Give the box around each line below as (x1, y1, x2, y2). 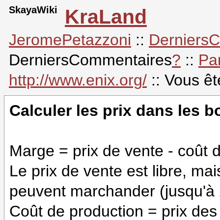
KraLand (65, 5, 147, 28)
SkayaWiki (9, 4, 57, 15)
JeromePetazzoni (9, 31, 131, 49)
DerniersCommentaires (9, 51, 172, 69)
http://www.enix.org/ (9, 71, 147, 89)
